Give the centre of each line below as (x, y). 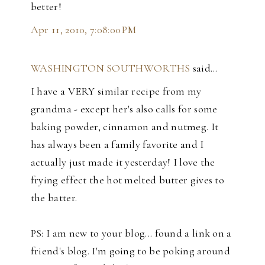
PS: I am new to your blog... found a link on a (131, 233)
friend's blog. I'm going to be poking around (130, 251)
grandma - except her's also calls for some (124, 109)
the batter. (54, 198)
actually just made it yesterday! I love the (123, 162)
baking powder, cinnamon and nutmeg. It (125, 127)
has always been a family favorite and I (117, 145)
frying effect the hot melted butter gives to (127, 180)
